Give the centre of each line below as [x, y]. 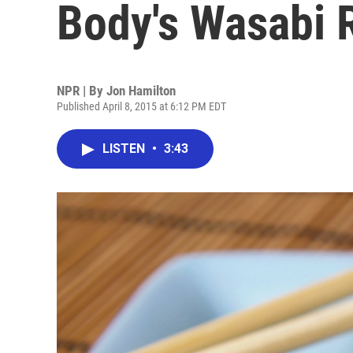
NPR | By [82, 91]
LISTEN [125, 149]
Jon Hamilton [141, 91]
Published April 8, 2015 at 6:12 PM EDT [141, 106]
